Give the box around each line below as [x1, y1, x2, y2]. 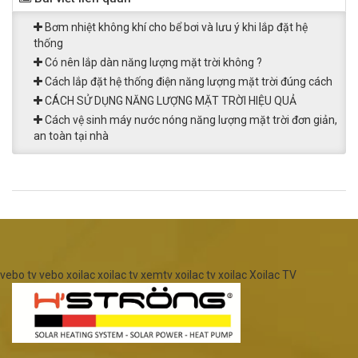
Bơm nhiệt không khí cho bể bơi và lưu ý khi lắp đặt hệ [42, 20, 308, 34]
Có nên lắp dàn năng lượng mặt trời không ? [42, 55, 262, 69]
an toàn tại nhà [34, 129, 109, 142]
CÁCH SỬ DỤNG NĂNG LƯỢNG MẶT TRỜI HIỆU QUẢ [42, 93, 296, 107]
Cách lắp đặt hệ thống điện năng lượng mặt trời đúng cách [42, 74, 332, 88]
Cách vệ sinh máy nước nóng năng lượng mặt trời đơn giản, [42, 113, 337, 126]
